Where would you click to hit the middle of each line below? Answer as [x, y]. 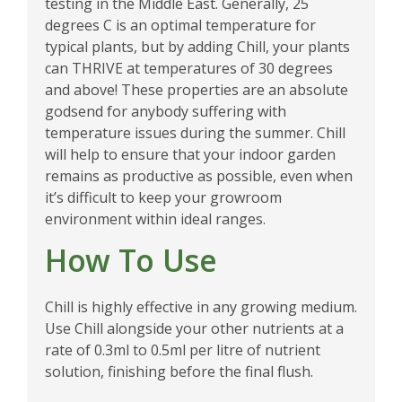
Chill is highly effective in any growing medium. [201, 306]
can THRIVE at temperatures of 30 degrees [189, 68]
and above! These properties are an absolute [197, 89]
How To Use [131, 260]
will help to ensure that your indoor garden [190, 154]
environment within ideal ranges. [155, 218]
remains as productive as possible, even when [199, 175]
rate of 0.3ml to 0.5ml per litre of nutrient [183, 350]
